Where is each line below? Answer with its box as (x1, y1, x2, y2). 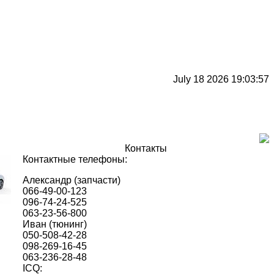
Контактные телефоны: (23, 154, 127, 165)
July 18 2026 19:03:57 (173, 74, 269, 84)
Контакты (125, 143, 167, 154)
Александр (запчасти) (23, 175, 120, 185)
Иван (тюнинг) (23, 219, 87, 229)
